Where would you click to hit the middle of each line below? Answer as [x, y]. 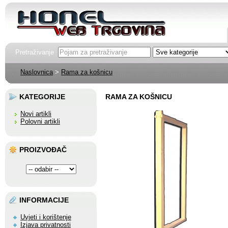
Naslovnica [37, 72]
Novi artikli [36, 114]
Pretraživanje [37, 52]
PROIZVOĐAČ [43, 150]
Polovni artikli [40, 121]
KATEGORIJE [42, 97]
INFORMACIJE [44, 200]
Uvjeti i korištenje [46, 217]
